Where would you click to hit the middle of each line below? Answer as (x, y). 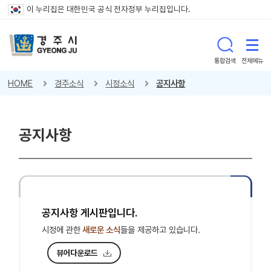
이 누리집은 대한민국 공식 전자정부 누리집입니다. (109, 9)
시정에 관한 (61, 230)
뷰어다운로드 (77, 253)
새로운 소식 (101, 230)
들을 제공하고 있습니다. (161, 230)
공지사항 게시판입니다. (90, 213)
